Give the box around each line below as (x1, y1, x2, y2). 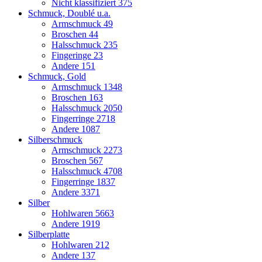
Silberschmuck (28, 135, 82, 145)
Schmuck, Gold (28, 71, 86, 82)
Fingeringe (51, 50, 94, 61)
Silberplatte (28, 229, 70, 240)
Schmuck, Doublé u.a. (28, 8, 111, 19)
